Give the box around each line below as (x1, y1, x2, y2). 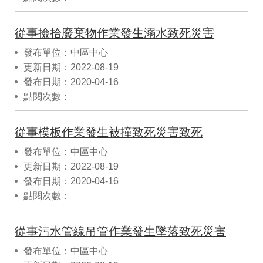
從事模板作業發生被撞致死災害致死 (15, 125, 203, 139)
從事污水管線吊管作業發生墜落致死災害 (15, 224, 226, 238)
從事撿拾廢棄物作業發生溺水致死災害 (15, 26, 214, 39)
